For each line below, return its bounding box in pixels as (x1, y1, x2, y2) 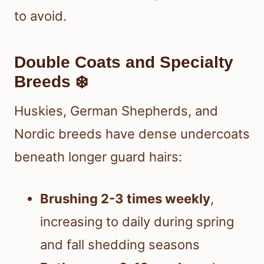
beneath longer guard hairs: (14, 149, 182, 165)
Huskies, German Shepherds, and (14, 103, 218, 119)
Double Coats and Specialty (14, 53, 233, 72)
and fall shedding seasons (40, 237, 200, 253)
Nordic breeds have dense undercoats (14, 126, 250, 142)
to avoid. (14, 8, 67, 24)
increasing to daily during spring (40, 214, 234, 230)
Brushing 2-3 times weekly (40, 191, 210, 207)
